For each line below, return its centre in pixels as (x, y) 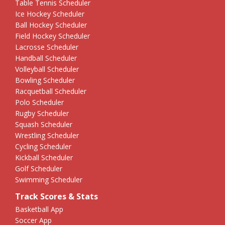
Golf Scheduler (39, 168)
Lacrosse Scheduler (47, 47)
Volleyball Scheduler (47, 69)
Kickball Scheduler (44, 157)
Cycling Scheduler (43, 146)
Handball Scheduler (46, 58)
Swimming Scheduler (49, 179)
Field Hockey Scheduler (52, 36)
